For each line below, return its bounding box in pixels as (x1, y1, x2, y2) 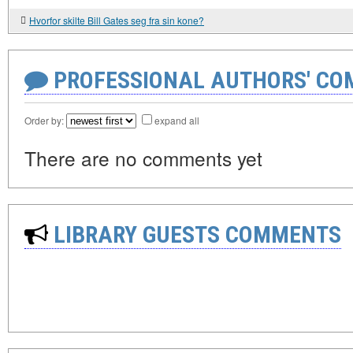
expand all (154, 113, 199, 128)
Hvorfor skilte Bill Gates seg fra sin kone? (29, 13, 204, 28)
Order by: (24, 113, 66, 128)
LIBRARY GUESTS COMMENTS (48, 221, 341, 249)
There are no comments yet (24, 144, 262, 173)
